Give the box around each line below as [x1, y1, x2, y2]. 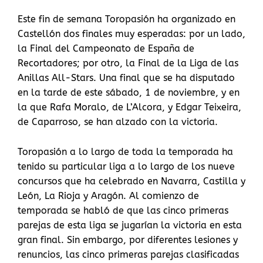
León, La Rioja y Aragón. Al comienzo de [18, 190, 199, 201]
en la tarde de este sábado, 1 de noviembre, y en [18, 86, 240, 98]
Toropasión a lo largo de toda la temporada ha [18, 146, 233, 157]
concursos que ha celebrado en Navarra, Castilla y [18, 175, 245, 187]
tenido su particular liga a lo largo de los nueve [18, 160, 235, 172]
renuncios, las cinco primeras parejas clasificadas [18, 248, 239, 260]
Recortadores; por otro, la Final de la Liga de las [18, 57, 238, 69]
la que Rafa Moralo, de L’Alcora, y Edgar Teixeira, [18, 101, 241, 113]
